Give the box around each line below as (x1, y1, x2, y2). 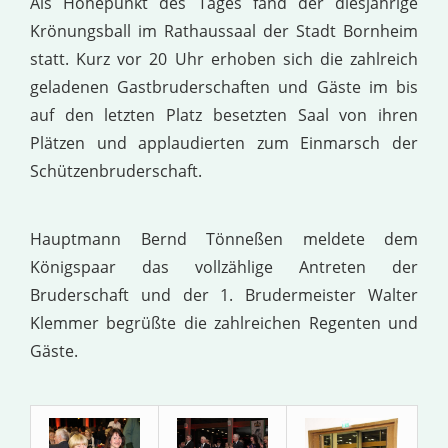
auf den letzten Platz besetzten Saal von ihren (30, 103, 418, 126)
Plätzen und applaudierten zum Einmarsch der (30, 131, 418, 154)
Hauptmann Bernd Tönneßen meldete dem (30, 227, 418, 250)
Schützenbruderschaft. (30, 159, 202, 182)
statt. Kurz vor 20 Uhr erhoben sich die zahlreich (30, 47, 418, 70)
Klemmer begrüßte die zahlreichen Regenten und (30, 311, 418, 334)
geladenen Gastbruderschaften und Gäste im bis (30, 75, 418, 98)
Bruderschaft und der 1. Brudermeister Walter (30, 283, 418, 306)
